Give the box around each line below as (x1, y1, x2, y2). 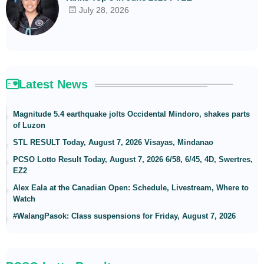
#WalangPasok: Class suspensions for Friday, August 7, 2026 (13, 211, 236, 220)
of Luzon (13, 120, 45, 130)
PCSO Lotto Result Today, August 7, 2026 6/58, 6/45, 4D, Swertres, (13, 154, 253, 164)
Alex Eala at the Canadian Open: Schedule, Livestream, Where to (13, 183, 249, 192)
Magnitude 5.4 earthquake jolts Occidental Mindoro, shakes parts (13, 109, 250, 118)
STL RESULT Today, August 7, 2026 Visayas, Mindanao (13, 137, 213, 147)
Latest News (19, 77, 88, 91)
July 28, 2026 (79, 5, 129, 15)
